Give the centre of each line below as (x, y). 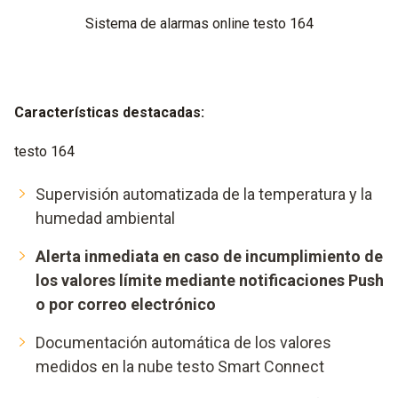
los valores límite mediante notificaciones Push (210, 281)
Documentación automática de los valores (183, 343)
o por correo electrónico (126, 305)
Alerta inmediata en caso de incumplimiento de (209, 257)
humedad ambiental (105, 219)
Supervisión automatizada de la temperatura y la (204, 195)
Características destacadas (107, 113)
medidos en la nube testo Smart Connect (180, 367)
